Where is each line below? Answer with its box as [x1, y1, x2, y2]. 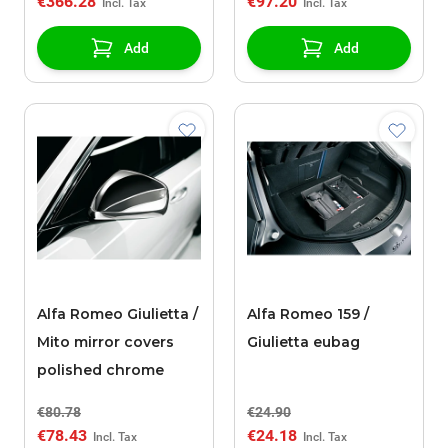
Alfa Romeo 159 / [247, 305, 369, 324]
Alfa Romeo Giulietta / [37, 305, 198, 324]
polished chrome [37, 361, 164, 380]
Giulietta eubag [247, 333, 360, 352]
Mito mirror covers [37, 333, 174, 352]
